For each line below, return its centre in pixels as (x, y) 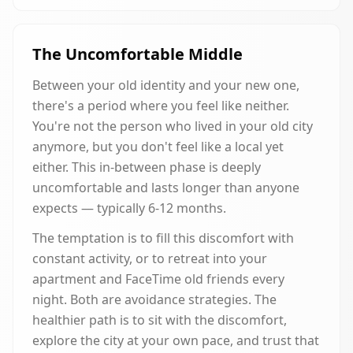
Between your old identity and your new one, (166, 85)
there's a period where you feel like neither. (161, 106)
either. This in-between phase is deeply (147, 167)
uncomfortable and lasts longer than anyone (166, 188)
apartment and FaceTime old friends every (158, 279)
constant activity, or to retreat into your (150, 258)
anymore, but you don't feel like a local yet (158, 147)
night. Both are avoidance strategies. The (154, 299)
